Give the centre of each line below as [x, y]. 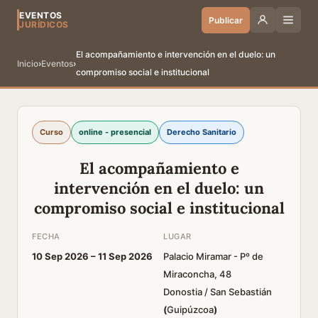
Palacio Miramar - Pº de [213, 256]
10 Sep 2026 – [65, 256]
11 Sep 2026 [125, 256]
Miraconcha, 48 [197, 274]
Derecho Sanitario [202, 132]
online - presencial [115, 132]
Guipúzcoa [190, 309]
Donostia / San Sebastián [218, 292]
